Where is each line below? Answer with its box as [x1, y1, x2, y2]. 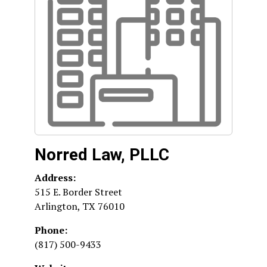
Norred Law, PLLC [35, 145, 169, 164]
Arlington [35, 200, 77, 213]
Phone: [35, 223, 67, 237]
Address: [35, 171, 76, 184]
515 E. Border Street [35, 185, 122, 198]
